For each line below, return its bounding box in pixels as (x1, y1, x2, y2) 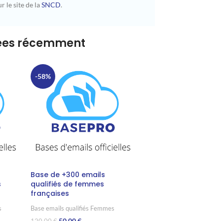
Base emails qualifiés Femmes (30, 204, 114, 213)
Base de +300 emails (30, 170, 105, 180)
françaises (30, 188, 69, 199)
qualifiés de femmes (30, 179, 104, 189)
